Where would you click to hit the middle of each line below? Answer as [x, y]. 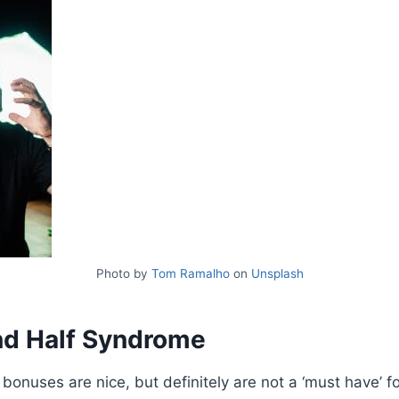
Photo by [122, 273]
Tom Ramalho [188, 273]
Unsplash [275, 273]
